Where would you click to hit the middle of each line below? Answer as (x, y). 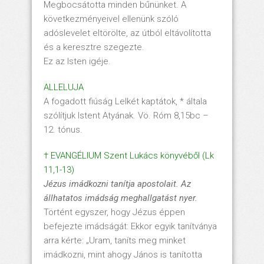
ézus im (64, 184)
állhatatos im (69, 198)
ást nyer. (181, 198)
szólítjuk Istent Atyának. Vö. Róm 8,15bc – (126, 115)
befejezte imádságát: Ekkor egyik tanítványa (130, 226)
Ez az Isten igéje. (77, 61)
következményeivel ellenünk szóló (111, 19)
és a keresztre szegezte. (94, 47)
